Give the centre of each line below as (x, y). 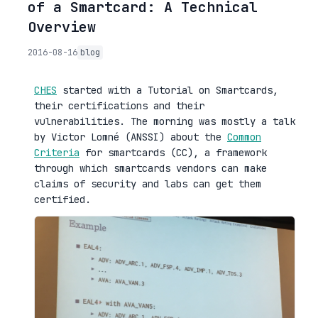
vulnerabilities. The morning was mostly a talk (165, 121)
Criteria (57, 153)
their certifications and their (119, 106)
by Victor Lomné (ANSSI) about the (131, 137)
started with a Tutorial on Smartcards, (168, 90)
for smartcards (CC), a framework (173, 153)
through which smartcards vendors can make (150, 168)
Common (244, 137)
